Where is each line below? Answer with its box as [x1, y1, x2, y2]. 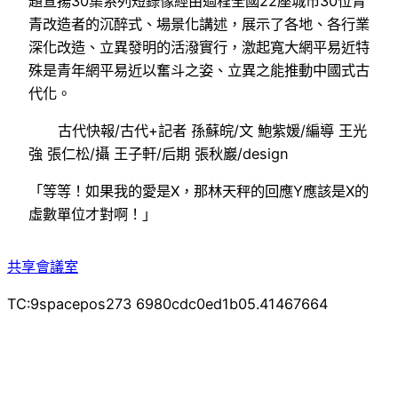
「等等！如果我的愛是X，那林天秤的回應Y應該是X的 [28, 182, 369, 201]
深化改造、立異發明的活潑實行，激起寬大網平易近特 [28, 37, 370, 56]
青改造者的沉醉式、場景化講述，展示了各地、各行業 [28, 14, 370, 33]
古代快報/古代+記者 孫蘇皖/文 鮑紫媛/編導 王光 [57, 121, 367, 139]
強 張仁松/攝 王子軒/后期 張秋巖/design [28, 144, 289, 163]
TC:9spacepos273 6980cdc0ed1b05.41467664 [7, 294, 328, 313]
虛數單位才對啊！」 [28, 205, 156, 224]
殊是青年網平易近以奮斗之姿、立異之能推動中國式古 [28, 60, 370, 79]
